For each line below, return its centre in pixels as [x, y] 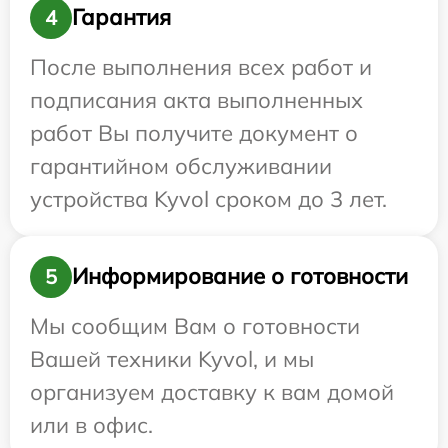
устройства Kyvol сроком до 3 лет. [208, 198]
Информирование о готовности [240, 276]
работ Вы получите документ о [194, 132]
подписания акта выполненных [196, 99]
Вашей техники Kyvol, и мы [172, 358]
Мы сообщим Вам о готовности [195, 325]
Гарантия [121, 17]
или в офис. [91, 424]
